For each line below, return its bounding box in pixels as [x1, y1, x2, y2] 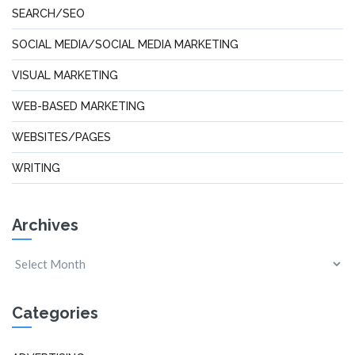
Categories [12, 303, 98, 323]
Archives [12, 216, 78, 235]
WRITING [12, 162, 60, 174]
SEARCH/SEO [12, 7, 85, 20]
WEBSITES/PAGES [12, 131, 111, 143]
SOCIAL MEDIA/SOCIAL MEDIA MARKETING [12, 38, 239, 51]
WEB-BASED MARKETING [12, 100, 145, 113]
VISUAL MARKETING [12, 69, 118, 82]
